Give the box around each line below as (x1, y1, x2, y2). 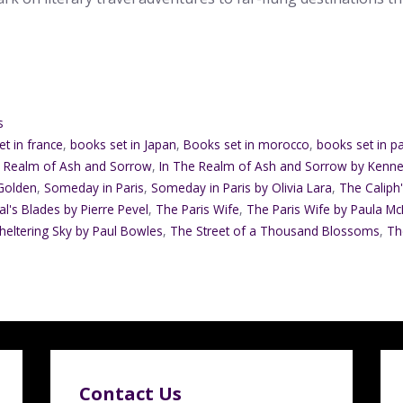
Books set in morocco (184, 136, 310, 154)
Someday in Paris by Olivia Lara (151, 179, 333, 197)
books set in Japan (70, 136, 177, 154)
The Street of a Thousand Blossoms (170, 222, 381, 240)
